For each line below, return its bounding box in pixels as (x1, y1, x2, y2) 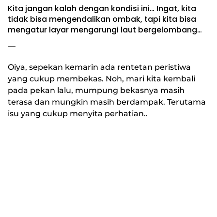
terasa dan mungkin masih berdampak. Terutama (8, 97, 206, 107)
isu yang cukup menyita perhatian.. (8, 109, 148, 119)
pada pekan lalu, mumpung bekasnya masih (8, 86, 185, 95)
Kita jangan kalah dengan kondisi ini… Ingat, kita (8, 3, 196, 15)
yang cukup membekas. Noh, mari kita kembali (8, 74, 195, 84)
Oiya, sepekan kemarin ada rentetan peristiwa (8, 62, 191, 72)
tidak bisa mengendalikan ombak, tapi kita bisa (8, 14, 196, 25)
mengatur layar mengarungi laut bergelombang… (8, 24, 202, 36)
